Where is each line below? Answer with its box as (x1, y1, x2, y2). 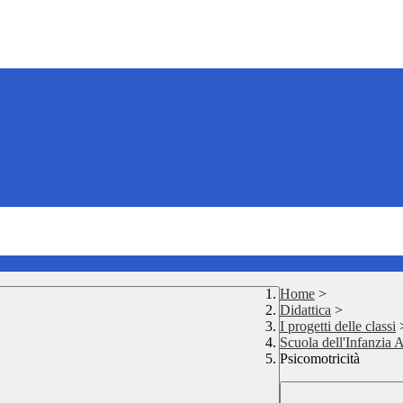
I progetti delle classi (280, 318, 396, 335)
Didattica (280, 302, 331, 318)
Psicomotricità (280, 351, 360, 367)
